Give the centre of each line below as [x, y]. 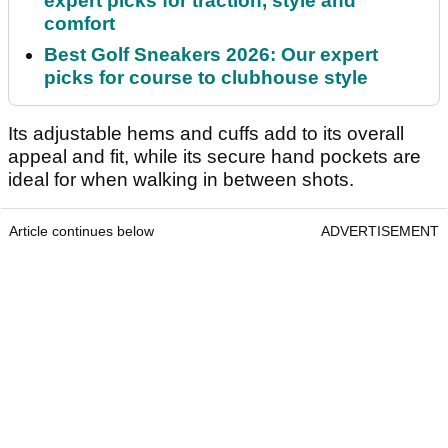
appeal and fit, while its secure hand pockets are [214, 156]
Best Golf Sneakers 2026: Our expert [211, 54]
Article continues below [81, 230]
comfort [79, 23]
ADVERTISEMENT [380, 230]
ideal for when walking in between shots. [183, 179]
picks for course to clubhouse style [206, 77]
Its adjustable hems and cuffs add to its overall [206, 133]
